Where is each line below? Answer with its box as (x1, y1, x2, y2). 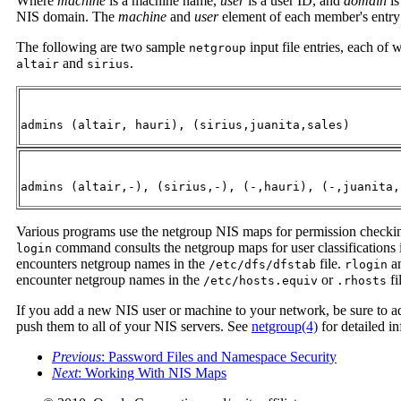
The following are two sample (16, 38, 189, 55)
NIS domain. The (16, 8, 118, 24)
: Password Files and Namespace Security (101, 348, 337, 364)
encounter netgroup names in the (16, 271, 203, 287)
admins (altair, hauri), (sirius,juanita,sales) (21, 117, 350, 132)
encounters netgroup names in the (16, 255, 209, 271)
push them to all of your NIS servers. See (16, 318, 252, 334)
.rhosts (337, 273, 387, 287)
